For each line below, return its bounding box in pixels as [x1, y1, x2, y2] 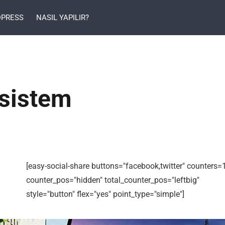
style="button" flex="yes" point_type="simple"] [26, 189, 185, 199]
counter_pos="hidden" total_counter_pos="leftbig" [26, 175, 200, 185]
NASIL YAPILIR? [36, 13, 89, 22]
